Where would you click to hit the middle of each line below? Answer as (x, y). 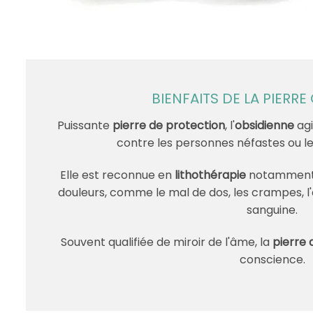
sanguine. (272, 210)
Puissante (85, 126)
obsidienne (265, 126)
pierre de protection (169, 126)
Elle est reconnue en (117, 175)
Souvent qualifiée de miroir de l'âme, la (167, 242)
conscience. (272, 259)
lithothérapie (210, 175)
